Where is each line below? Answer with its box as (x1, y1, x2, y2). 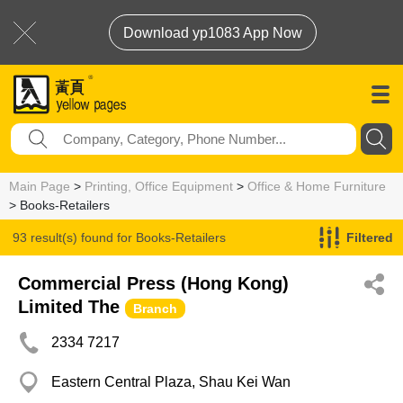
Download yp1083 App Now (123, 25, 302, 40)
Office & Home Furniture (247, 179, 386, 193)
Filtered (346, 230, 393, 245)
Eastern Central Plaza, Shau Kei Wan (51, 374, 291, 390)
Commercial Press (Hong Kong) (18, 273, 289, 293)
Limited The (18, 297, 120, 317)
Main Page (9, 179, 70, 193)
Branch (133, 301, 177, 316)
